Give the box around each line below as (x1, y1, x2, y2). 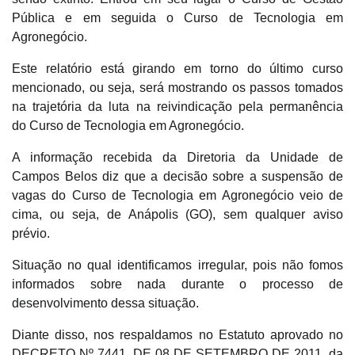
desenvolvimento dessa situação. (12, 296, 205, 310)
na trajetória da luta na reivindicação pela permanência (12, 99, 343, 113)
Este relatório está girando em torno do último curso (12, 61, 343, 75)
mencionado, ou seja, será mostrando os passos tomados (12, 80, 343, 94)
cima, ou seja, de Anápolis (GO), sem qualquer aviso (12, 207, 343, 221)
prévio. (12, 226, 50, 240)
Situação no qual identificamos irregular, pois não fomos (12, 258, 343, 272)
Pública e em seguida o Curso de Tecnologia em (12, 10, 343, 25)
